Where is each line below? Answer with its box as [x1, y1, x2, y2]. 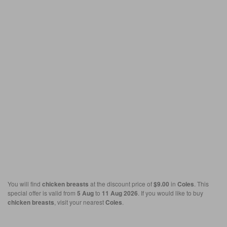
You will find [8, 179, 42, 188]
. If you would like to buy [138, 188, 203, 198]
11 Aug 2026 [102, 188, 138, 198]
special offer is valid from [8, 188, 77, 198]
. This [194, 179, 209, 188]
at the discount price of [89, 179, 154, 188]
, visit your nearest [54, 198, 105, 207]
